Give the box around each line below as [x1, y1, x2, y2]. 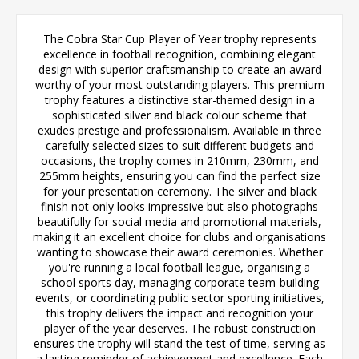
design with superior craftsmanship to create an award [38, 61, 321, 77]
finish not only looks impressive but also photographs [41, 198, 318, 214]
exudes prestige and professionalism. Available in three [38, 122, 321, 138]
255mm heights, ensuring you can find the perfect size [38, 167, 321, 184]
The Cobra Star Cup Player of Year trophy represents [42, 30, 317, 46]
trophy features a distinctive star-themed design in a [44, 91, 315, 107]
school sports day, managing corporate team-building [40, 274, 319, 290]
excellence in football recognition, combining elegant [43, 46, 316, 62]
